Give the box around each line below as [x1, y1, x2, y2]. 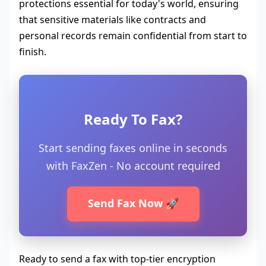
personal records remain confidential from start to [19, 29, 247, 43]
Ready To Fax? [84, 109, 182, 129]
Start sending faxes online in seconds [39, 141, 227, 156]
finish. [19, 45, 46, 59]
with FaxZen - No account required [46, 159, 220, 173]
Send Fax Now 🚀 [87, 196, 179, 211]
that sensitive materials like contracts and [19, 13, 206, 27]
